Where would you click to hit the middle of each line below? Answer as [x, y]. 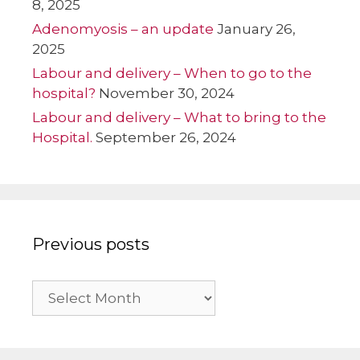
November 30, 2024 [167, 93]
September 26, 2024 [166, 137]
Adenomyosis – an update [123, 29]
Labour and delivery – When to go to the [172, 73]
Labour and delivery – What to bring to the [179, 117]
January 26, [256, 29]
